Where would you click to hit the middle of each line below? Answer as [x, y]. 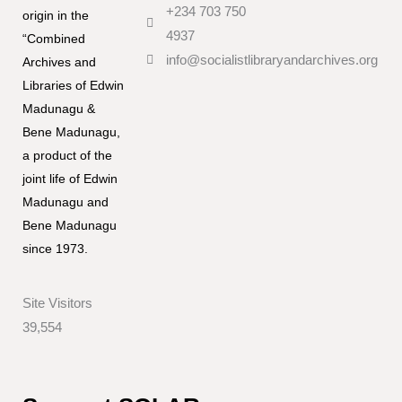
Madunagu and [66, 202]
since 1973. [55, 249]
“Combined [54, 39]
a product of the [67, 155]
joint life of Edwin [70, 179]
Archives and [59, 62]
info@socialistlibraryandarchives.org [272, 60]
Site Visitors [57, 303]
